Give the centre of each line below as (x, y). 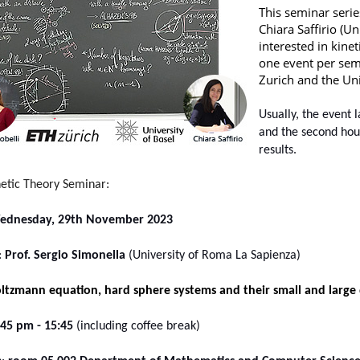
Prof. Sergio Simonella (65, 256)
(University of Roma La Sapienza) (216, 256)
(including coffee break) (138, 326)
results (276, 150)
